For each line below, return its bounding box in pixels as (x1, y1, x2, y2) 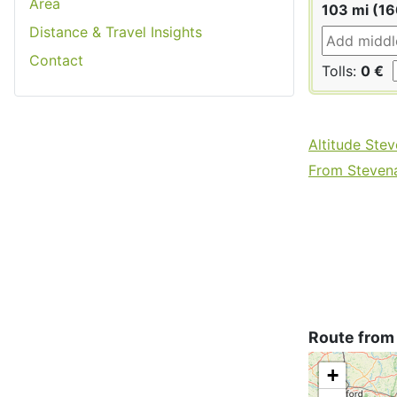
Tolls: (322, 61, 361, 80)
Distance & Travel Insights (29, 22, 202, 41)
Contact (29, 51, 83, 69)
